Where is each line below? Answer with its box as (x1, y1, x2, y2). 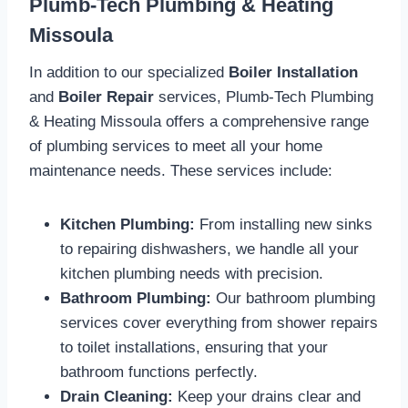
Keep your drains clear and (173, 387, 361, 405)
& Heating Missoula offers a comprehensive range (29, 112, 369, 130)
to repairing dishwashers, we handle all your (60, 240, 359, 258)
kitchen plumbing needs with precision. (60, 264, 323, 282)
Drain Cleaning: (60, 387, 173, 405)
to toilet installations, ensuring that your (60, 338, 328, 356)
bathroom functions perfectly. (60, 362, 258, 381)
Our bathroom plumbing (211, 289, 375, 307)
